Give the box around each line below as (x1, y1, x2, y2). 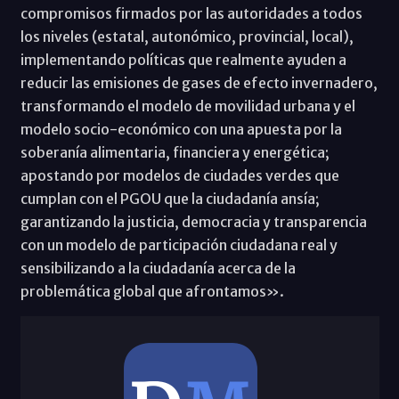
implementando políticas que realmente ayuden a (20, 51, 346, 69)
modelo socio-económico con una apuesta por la (20, 120, 342, 139)
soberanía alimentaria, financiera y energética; (20, 143, 330, 162)
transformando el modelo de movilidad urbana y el (20, 97, 355, 116)
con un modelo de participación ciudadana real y (20, 236, 338, 255)
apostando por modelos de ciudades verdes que (20, 167, 339, 185)
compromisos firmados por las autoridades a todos (20, 4, 362, 23)
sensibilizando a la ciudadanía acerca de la (20, 259, 296, 278)
